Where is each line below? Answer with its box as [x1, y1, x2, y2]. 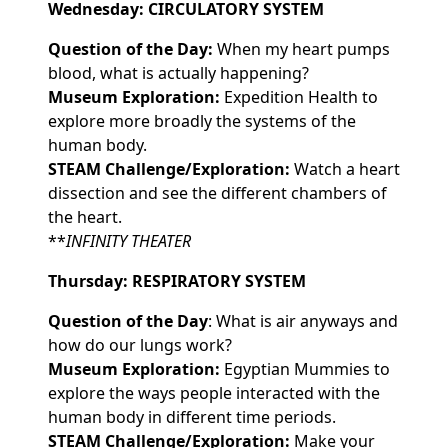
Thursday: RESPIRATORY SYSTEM [48, 269, 306, 292]
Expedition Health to [220, 85, 378, 108]
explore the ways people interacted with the [48, 381, 380, 404]
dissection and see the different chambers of [48, 181, 387, 204]
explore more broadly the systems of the [48, 109, 356, 132]
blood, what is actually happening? [48, 61, 313, 84]
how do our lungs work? [48, 333, 236, 356]
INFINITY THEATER [66, 229, 191, 252]
